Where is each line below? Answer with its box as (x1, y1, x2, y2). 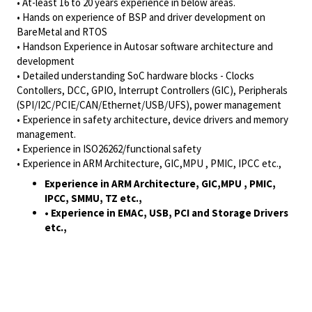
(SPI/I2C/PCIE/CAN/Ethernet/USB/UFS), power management (17, 98, 281, 111)
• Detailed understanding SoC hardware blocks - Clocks (17, 69, 254, 82)
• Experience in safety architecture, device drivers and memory (17, 113, 288, 126)
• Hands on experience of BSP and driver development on (17, 10, 265, 24)
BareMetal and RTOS (17, 25, 107, 38)
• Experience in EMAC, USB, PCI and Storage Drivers (45, 206, 288, 219)
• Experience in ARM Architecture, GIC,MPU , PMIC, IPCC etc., (17, 157, 281, 170)
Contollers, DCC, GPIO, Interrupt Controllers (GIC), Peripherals (17, 84, 288, 97)
